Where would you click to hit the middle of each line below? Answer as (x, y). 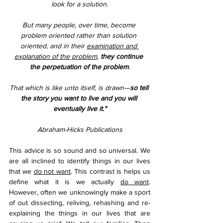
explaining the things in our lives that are (80, 213)
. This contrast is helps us (111, 171)
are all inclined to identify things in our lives (80, 161)
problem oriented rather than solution (80, 35)
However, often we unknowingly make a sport (80, 192)
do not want (52, 171)
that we (21, 171)
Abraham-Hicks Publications (80, 129)
